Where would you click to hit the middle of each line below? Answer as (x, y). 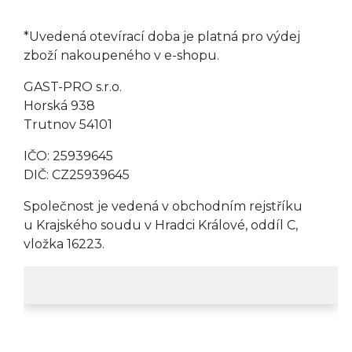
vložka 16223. (64, 244)
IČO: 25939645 (68, 156)
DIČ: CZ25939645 (77, 175)
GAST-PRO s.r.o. (73, 87)
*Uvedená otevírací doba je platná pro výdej (162, 37)
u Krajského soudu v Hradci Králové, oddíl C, (161, 225)
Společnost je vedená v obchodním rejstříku (163, 207)
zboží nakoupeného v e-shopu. (121, 56)
